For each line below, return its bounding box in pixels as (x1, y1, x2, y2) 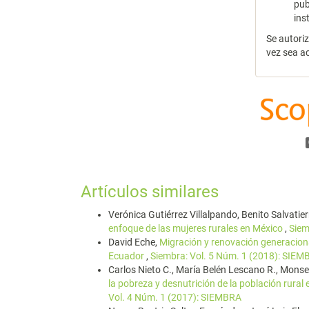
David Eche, (108, 236, 159, 248)
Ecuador (108, 250, 146, 261)
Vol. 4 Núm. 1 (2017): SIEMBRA (108, 291, 241, 303)
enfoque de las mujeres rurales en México (108, 222, 285, 234)
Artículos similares (81, 181, 219, 201)
